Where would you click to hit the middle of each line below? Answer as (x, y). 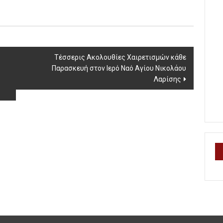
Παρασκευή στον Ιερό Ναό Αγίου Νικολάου (119, 68)
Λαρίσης (167, 79)
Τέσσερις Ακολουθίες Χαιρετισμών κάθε (120, 57)
